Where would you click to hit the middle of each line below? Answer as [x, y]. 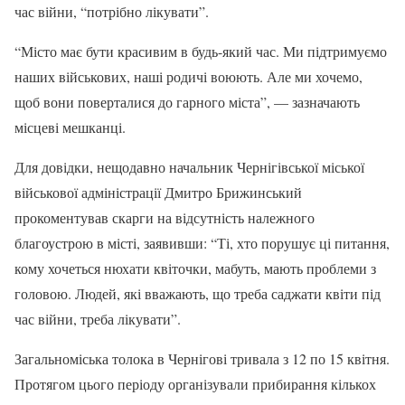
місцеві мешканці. [70, 127]
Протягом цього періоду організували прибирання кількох [195, 384]
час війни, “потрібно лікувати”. [112, 12]
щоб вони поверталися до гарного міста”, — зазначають [187, 102]
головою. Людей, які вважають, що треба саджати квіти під [198, 294]
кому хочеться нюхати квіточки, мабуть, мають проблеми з [195, 268]
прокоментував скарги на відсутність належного [165, 218]
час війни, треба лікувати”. [98, 319]
